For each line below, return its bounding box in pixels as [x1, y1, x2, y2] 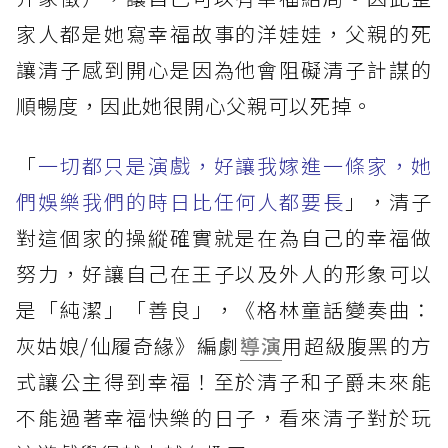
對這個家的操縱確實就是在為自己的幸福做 [16, 223, 432, 253]
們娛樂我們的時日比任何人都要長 [16, 187, 346, 217]
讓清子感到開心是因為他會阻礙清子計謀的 [16, 55, 432, 85]
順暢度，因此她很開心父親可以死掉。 [16, 91, 373, 121]
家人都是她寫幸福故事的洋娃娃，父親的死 [16, 19, 432, 49]
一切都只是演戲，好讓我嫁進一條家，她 [37, 151, 433, 181]
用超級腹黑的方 [282, 331, 433, 361]
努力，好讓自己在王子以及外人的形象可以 [16, 259, 432, 289]
